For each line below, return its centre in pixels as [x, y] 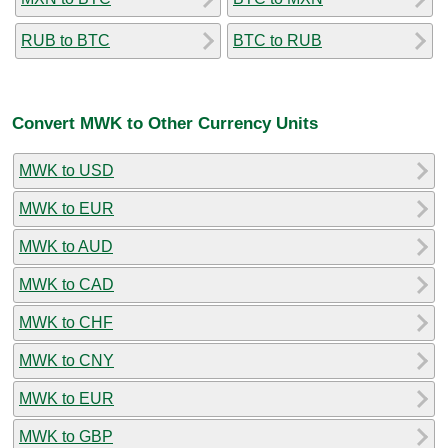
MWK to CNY [66, 360]
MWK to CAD [66, 284]
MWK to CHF [66, 322]
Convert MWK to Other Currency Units [165, 123]
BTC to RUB [277, 40]
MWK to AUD [66, 246]
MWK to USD [66, 170]
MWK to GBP [66, 436]
